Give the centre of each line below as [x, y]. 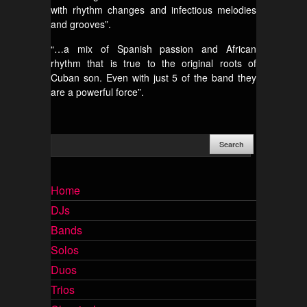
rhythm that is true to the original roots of [153, 63]
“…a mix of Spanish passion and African [153, 49]
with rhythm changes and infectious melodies [153, 10]
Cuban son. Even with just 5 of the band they [153, 77]
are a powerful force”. [97, 92]
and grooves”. [81, 24]
